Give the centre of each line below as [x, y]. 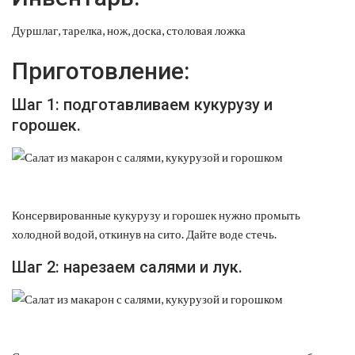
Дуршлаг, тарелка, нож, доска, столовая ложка [129, 30]
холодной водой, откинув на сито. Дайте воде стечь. [144, 233]
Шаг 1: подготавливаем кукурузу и [142, 104]
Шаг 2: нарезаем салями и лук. [127, 267]
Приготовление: [101, 71]
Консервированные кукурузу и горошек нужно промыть [156, 214]
